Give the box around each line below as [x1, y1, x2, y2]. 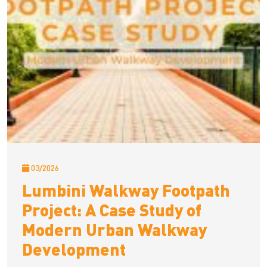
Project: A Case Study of [22, 199, 201, 221]
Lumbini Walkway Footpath [22, 179, 230, 201]
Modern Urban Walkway [22, 219, 207, 240]
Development [22, 238, 126, 260]
